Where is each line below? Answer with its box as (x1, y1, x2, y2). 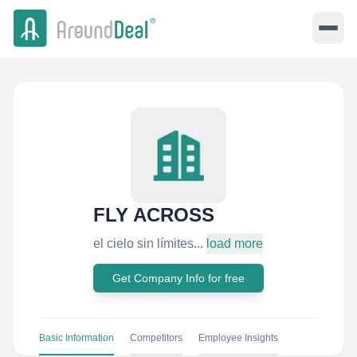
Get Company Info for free (112, 272, 245, 284)
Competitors (130, 332, 182, 343)
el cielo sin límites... (93, 237, 203, 250)
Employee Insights (198, 332, 278, 343)
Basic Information (39, 332, 114, 343)
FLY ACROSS (93, 204, 214, 226)
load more (206, 237, 263, 250)
